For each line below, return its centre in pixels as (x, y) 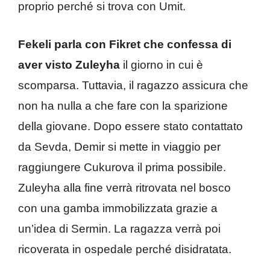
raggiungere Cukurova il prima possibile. (122, 167)
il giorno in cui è (162, 64)
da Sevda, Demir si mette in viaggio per (119, 146)
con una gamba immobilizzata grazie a (118, 208)
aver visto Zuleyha (69, 64)
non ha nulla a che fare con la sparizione (123, 105)
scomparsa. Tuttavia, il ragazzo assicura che (133, 85)
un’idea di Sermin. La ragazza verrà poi (119, 228)
